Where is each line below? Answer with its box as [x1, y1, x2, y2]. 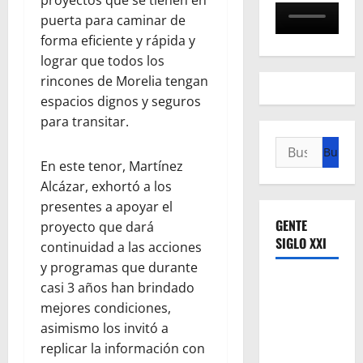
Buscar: [274, 137, 323, 156]
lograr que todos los [41, 51, 164, 70]
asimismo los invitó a [41, 318, 169, 337]
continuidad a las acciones [41, 237, 202, 256]
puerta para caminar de [41, 11, 186, 29]
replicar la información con [41, 339, 205, 357]
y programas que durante [41, 258, 198, 276]
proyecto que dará [41, 217, 154, 236]
